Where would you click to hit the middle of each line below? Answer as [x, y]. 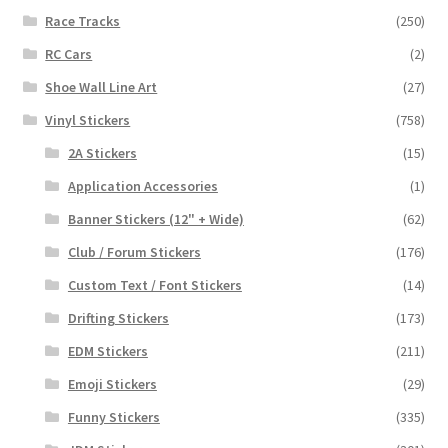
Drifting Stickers [118, 317]
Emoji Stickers [112, 383]
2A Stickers [102, 152]
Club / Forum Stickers [134, 251]
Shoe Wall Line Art [101, 86]
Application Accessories [142, 185]
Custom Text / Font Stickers [154, 284]
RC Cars [69, 53]
